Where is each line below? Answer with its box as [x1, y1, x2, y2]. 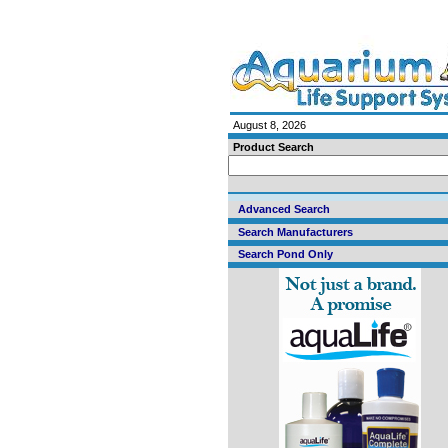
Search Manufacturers [238, 226, 353, 238]
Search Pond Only [238, 248, 333, 260]
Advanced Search [238, 203, 330, 215]
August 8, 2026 [233, 119, 306, 131]
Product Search [233, 141, 314, 153]
